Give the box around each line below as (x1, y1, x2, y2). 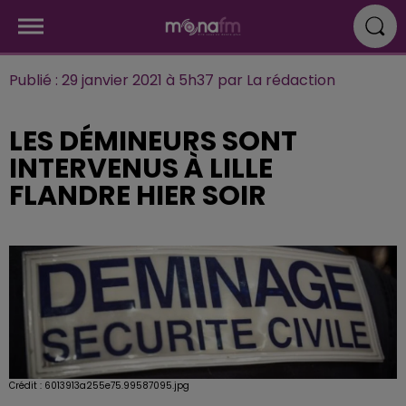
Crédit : (9, 378, 44, 392)
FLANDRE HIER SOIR (9, 177, 266, 215)
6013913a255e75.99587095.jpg (44, 378, 189, 392)
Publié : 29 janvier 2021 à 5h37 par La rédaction (9, 70, 335, 91)
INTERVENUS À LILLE (9, 150, 273, 188)
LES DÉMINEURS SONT (9, 122, 297, 160)
